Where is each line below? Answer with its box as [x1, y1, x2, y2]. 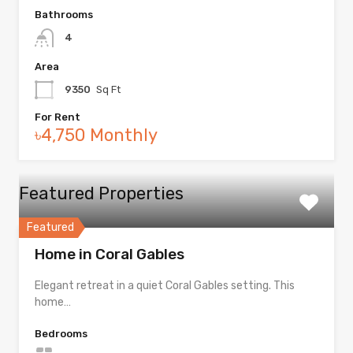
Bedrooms [35, 328, 87, 340]
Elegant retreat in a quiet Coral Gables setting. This [35, 279, 295, 293]
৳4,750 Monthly [35, 124, 158, 147]
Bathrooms [35, 9, 93, 21]
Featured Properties [19, 183, 184, 205]
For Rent [35, 111, 80, 124]
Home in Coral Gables [35, 245, 184, 264]
